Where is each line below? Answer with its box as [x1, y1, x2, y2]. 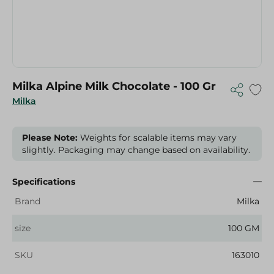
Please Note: [22, 132, 78, 143]
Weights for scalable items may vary [78, 132, 237, 143]
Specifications [12, 176, 75, 187]
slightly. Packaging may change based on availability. [22, 144, 250, 155]
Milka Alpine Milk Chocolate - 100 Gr [12, 80, 216, 93]
